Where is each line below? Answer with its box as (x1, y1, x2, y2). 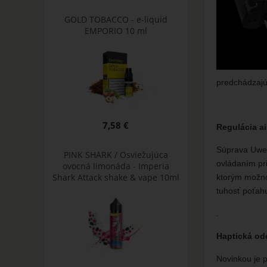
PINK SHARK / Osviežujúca (63, 149, 168, 161)
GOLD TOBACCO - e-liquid (64, 13, 167, 25)
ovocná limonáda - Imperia (62, 160, 169, 172)
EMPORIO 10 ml (84, 24, 147, 36)
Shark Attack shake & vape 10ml (52, 172, 179, 184)
